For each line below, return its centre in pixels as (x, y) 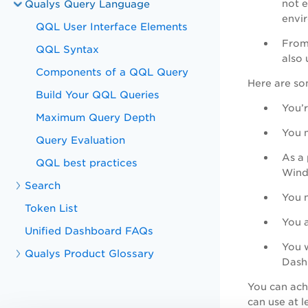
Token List (52, 208)
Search (43, 185)
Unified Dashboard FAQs (89, 231)
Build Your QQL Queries (98, 95)
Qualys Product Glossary (90, 253)
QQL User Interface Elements (112, 26)
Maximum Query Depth (96, 117)
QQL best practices (87, 163)
